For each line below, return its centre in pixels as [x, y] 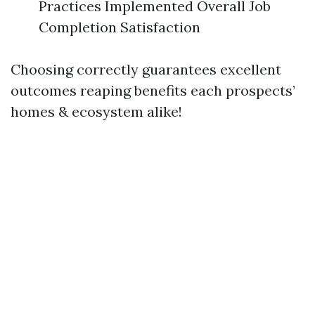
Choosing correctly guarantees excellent [146, 69]
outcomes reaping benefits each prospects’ [153, 90]
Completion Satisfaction [120, 27]
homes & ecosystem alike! [96, 111]
